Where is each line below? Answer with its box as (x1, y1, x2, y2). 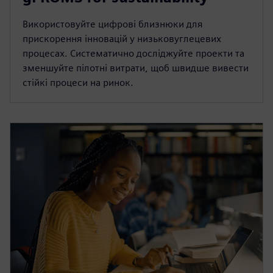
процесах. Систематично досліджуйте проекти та (23, 48, 244, 60)
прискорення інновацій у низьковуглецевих (23, 33, 221, 45)
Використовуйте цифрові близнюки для (23, 18, 203, 30)
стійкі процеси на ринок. (23, 77, 133, 89)
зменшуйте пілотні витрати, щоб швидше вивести (23, 62, 249, 74)
